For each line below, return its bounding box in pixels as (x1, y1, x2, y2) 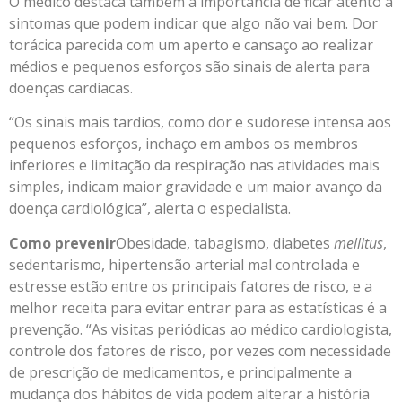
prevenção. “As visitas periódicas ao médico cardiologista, (9, 319, 392, 339)
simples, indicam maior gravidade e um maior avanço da (9, 177, 382, 197)
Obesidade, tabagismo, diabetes (116, 232, 334, 253)
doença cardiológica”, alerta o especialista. (9, 198, 294, 219)
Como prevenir (9, 232, 116, 253)
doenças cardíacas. (9, 78, 133, 99)
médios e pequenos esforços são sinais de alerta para (9, 57, 370, 77)
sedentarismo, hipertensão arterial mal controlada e (9, 254, 360, 275)
